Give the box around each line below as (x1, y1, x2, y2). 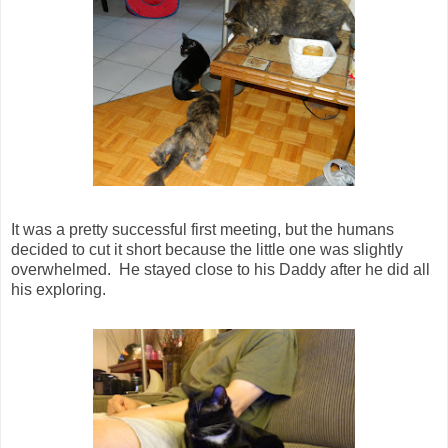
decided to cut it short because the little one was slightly (11, 241, 403, 259)
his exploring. (11, 281, 106, 299)
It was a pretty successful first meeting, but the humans (11, 221, 394, 239)
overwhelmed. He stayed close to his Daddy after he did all (11, 261, 430, 279)
